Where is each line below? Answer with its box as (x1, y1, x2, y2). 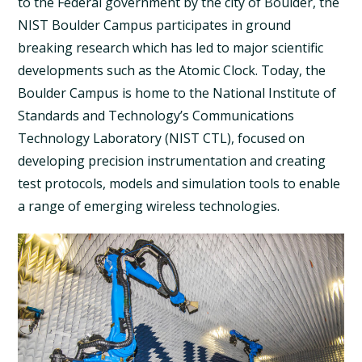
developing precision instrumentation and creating (18, 151, 326, 170)
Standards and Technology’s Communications (18, 106, 295, 124)
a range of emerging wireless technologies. (18, 196, 280, 215)
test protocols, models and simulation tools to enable (18, 174, 341, 192)
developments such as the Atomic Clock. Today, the (18, 61, 326, 79)
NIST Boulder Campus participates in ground (18, 15, 292, 34)
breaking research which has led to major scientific (18, 38, 324, 57)
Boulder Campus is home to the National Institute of (18, 83, 337, 102)
